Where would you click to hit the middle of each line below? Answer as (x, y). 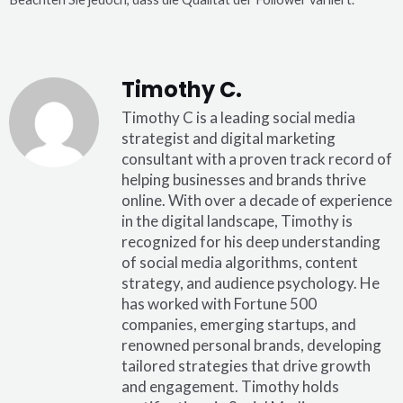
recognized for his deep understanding (251, 242)
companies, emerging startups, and (239, 325)
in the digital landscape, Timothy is (237, 221)
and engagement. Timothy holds (230, 387)
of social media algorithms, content (240, 263)
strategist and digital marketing (228, 139)
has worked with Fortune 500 (219, 304)
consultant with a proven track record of (257, 159)
